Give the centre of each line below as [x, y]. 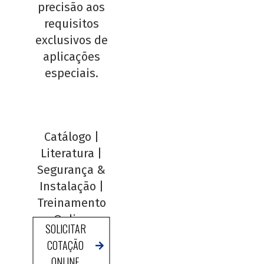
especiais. [71, 73]
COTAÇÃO [66, 245]
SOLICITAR [65, 229]
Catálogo [67, 137]
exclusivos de [71, 40]
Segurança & [72, 170]
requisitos [71, 24]
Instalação [67, 186]
